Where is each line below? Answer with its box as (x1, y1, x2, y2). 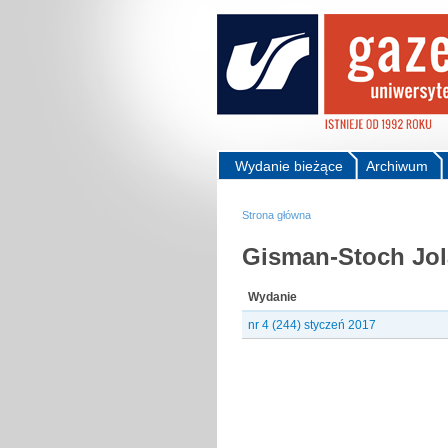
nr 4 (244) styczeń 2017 (248, 317, 376, 332)
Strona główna (242, 209, 311, 221)
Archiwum (366, 158, 428, 174)
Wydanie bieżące (235, 158, 343, 174)
